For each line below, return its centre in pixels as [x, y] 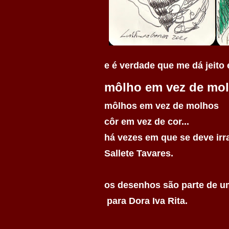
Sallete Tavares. [139, 153]
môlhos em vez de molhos [162, 106]
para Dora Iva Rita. [146, 201]
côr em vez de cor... [147, 122]
